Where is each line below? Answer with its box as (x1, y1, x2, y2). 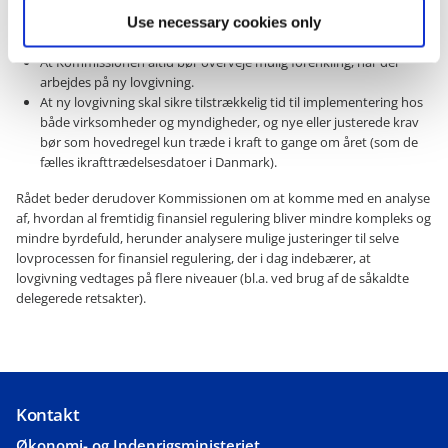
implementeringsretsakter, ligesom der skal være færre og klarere (40, 13, 426, 32)
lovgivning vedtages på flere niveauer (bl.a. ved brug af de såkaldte (16, 269, 409, 288)
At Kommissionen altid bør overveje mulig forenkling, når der (40, 53, 400, 72)
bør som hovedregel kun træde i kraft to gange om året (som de (40, 133, 418, 152)
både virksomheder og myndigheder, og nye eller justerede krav (40, 113, 419, 132)
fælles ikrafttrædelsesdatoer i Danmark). (40, 153, 277, 172)
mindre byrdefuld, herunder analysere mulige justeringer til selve (16, 229, 399, 248)
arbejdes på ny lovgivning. (40, 73, 194, 92)
